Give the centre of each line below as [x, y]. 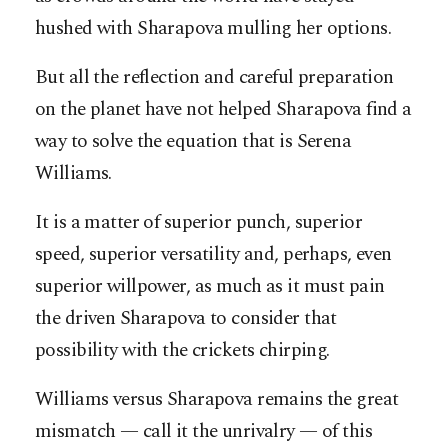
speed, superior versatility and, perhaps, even [213, 255]
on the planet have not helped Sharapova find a [223, 110]
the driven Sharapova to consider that [186, 319]
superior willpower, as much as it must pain [210, 287]
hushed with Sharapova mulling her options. [213, 29]
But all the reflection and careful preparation [214, 78]
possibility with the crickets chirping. [182, 351]
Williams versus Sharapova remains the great [217, 400]
